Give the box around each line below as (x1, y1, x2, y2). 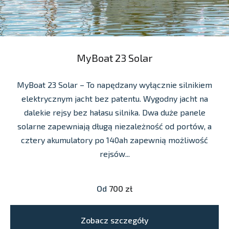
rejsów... (99, 149, 130, 159)
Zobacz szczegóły (80, 215, 149, 225)
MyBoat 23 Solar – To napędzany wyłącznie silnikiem (17, 80, 212, 90)
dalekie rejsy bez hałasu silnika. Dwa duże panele (24, 107, 205, 118)
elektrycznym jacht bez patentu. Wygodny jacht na (21, 94, 208, 104)
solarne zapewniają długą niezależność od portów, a (17, 121, 212, 131)
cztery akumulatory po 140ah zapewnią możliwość (21, 135, 208, 145)
